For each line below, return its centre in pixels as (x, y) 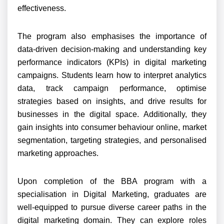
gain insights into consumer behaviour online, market (112, 127)
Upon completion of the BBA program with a (112, 181)
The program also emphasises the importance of (112, 36)
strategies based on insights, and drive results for (112, 101)
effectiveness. (42, 8)
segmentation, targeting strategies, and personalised (112, 140)
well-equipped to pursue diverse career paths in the (112, 207)
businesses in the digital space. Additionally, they (112, 114)
